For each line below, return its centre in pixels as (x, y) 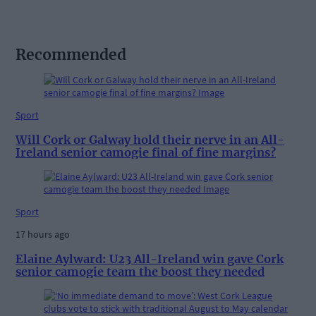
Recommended (71, 54)
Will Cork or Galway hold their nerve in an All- (150, 139)
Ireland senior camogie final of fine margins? (146, 152)
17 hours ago (43, 235)
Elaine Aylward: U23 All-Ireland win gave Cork (150, 259)
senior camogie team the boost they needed (140, 271)
